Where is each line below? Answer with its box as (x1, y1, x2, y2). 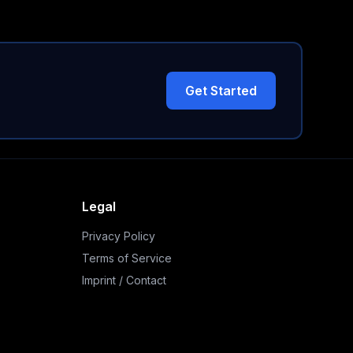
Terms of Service (82, 251, 172, 265)
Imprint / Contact (82, 273, 166, 287)
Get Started (185, 83, 257, 98)
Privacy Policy (82, 229, 155, 243)
